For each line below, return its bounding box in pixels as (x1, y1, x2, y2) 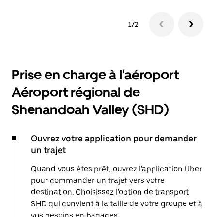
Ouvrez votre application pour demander (31, 133, 197, 143)
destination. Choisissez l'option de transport (31, 187, 189, 197)
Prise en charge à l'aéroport (12, 66, 179, 83)
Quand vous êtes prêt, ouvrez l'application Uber (31, 164, 202, 173)
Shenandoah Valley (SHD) (12, 101, 169, 118)
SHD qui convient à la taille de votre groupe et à (31, 199, 202, 208)
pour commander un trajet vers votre (31, 176, 165, 185)
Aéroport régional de (12, 84, 140, 100)
